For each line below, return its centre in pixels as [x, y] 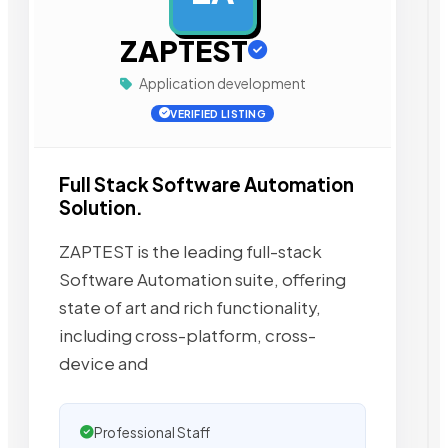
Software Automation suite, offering [202, 279]
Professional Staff [152, 432]
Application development [221, 83]
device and [103, 363]
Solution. [101, 207]
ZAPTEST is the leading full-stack [190, 251]
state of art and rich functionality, [190, 307]
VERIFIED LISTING [218, 113]
